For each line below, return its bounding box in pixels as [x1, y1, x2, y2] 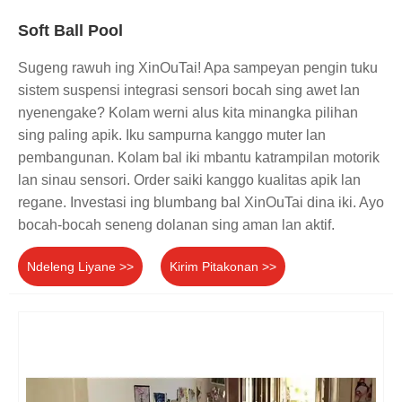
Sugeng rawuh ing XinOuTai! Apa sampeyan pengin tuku [18, 59, 378, 75]
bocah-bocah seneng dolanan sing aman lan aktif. [18, 216, 335, 232]
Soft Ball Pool [18, 21, 123, 39]
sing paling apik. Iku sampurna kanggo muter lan [18, 127, 326, 143]
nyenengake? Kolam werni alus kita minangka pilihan [18, 104, 358, 120]
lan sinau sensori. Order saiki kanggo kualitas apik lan [18, 171, 361, 188]
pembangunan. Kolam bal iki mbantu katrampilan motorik [18, 149, 380, 165]
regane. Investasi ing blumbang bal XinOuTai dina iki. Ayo [18, 194, 384, 210]
